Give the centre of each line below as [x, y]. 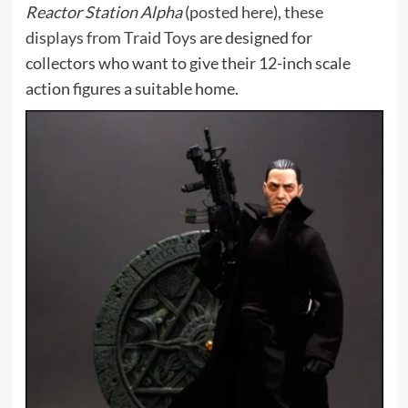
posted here [231, 12]
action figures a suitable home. [132, 88]
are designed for [254, 37]
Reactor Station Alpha [103, 12]
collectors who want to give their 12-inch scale [188, 63]
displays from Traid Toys [111, 37]
